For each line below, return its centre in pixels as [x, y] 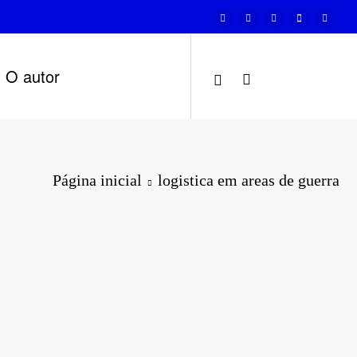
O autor [33, 76]
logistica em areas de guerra [249, 180]
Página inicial [97, 180]
